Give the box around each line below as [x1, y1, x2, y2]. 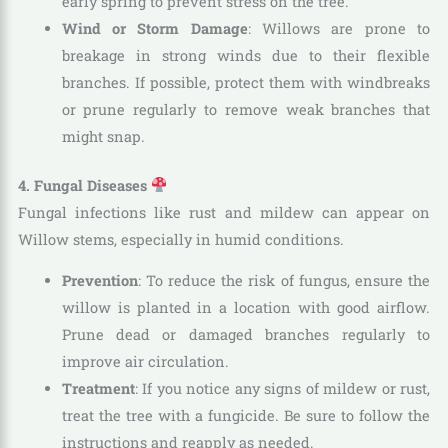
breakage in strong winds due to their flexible [61, 45, 431, 65]
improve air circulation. [61, 352, 229, 372]
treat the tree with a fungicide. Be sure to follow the [61, 406, 431, 426]
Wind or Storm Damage [61, 18, 248, 38]
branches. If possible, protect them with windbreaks [61, 72, 431, 92]
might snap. [61, 126, 145, 146]
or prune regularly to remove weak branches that [61, 99, 431, 119]
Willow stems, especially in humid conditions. [17, 229, 344, 249]
